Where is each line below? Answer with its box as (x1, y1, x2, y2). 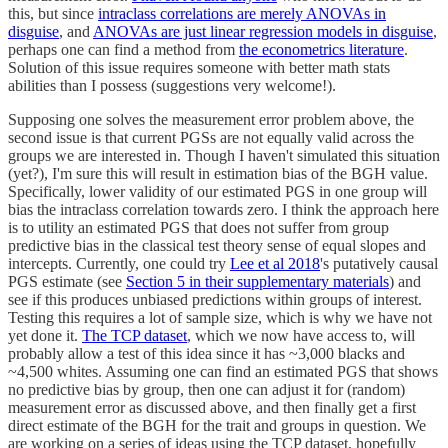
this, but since (8, 4, 98, 22)
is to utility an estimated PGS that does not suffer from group (8, 218, 389, 236)
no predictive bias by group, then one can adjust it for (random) (8, 380, 405, 398)
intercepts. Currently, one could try (8, 254, 230, 272)
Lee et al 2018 (230, 254, 320, 272)
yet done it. (8, 326, 82, 344)
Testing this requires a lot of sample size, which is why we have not (8, 308, 432, 326)
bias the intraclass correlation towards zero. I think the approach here (8, 200, 439, 218)
